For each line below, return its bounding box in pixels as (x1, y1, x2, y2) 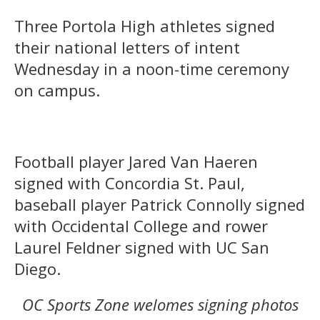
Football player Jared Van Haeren (14, 150, 258, 172)
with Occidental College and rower (14, 214, 268, 236)
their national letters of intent (14, 36, 240, 58)
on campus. (14, 79, 100, 101)
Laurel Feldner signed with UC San (14, 236, 269, 258)
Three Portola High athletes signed (14, 14, 275, 36)
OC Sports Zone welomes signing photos (21, 293, 299, 315)
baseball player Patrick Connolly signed (14, 193, 305, 215)
